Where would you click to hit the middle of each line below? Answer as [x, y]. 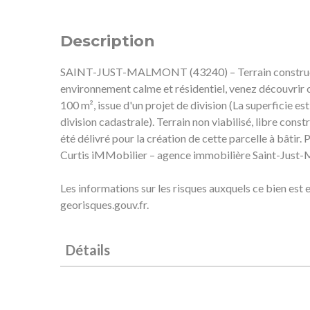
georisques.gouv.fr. [104, 204]
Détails [88, 249]
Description [108, 41]
